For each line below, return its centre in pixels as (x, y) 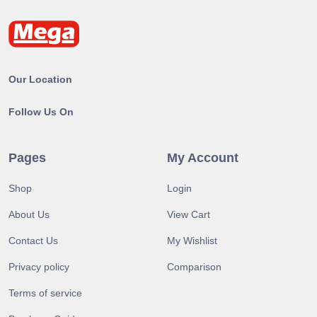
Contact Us (33, 240)
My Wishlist (192, 240)
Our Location (40, 79)
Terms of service (45, 293)
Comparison (194, 266)
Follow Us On (41, 111)
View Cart (189, 214)
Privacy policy (39, 266)
